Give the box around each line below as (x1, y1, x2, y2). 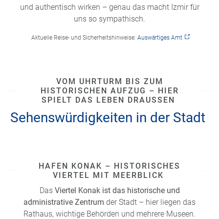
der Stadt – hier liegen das (104, 197, 196, 207)
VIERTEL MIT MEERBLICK (52, 170, 167, 180)
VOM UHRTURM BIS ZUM (56, 77, 163, 86)
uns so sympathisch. (74, 14, 145, 23)
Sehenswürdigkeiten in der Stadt (10, 109, 209, 126)
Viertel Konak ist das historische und (54, 185, 180, 195)
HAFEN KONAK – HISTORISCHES (39, 161, 180, 171)
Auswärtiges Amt (137, 34, 182, 41)
